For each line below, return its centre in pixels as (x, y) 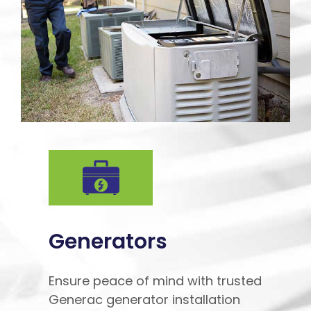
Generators (108, 241)
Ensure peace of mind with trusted (155, 280)
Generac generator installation (144, 299)
